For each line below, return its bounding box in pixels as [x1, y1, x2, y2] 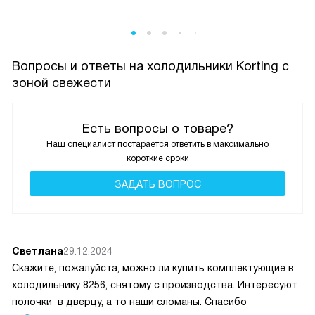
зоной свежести [12, 76, 111, 91]
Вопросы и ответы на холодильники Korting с [12, 59, 289, 74]
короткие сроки [126, 153, 189, 164]
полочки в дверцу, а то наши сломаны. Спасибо [12, 296, 247, 308]
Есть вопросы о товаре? [82, 122, 233, 136]
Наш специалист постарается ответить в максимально [46, 139, 269, 150]
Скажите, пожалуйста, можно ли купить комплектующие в [12, 262, 294, 274]
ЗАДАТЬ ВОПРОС [114, 179, 201, 191]
